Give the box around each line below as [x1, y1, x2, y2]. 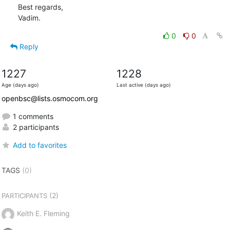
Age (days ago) [1, 82, 39, 88]
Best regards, [17, 2, 63, 11]
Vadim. [17, 13, 41, 22]
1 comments [10, 111, 53, 121]
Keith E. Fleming [16, 208, 70, 218]
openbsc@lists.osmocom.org [1, 93, 98, 103]
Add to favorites [12, 140, 67, 149]
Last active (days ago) [116, 82, 171, 88]
